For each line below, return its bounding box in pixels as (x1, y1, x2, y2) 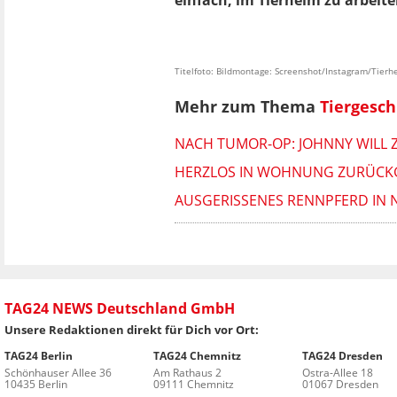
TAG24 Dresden (301, 347, 383, 363)
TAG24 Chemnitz (152, 347, 241, 363)
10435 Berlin (4, 376, 67, 392)
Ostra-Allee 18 (301, 364, 373, 380)
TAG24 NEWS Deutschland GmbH (4, 298, 235, 318)
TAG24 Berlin (4, 347, 73, 363)
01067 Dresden (301, 376, 378, 392)
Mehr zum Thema (175, 95, 320, 117)
